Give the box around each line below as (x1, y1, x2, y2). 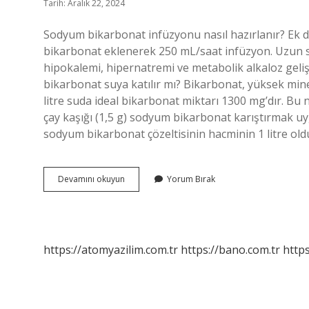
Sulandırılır (124, 222, 166, 234)
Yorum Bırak (167, 173, 215, 185)
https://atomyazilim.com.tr (43, 242, 178, 257)
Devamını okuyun (58, 173, 125, 185)
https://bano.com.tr (181, 242, 280, 257)
